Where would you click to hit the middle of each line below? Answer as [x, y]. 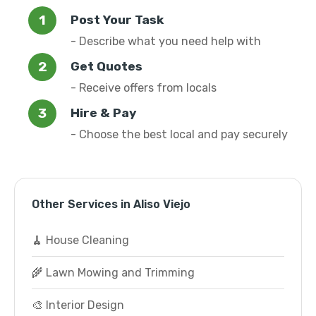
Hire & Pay [104, 113]
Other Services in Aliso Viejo [111, 204]
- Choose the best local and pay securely [179, 134]
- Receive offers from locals [144, 88]
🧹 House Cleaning [80, 240]
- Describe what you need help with [166, 41]
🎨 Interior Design [78, 305]
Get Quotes [107, 66]
